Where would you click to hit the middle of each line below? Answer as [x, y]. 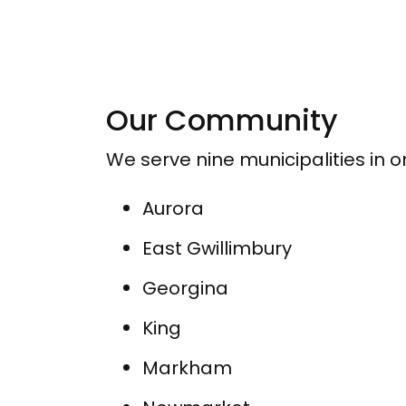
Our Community [222, 121]
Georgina [185, 289]
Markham [187, 368]
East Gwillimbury [217, 249]
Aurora [173, 209]
